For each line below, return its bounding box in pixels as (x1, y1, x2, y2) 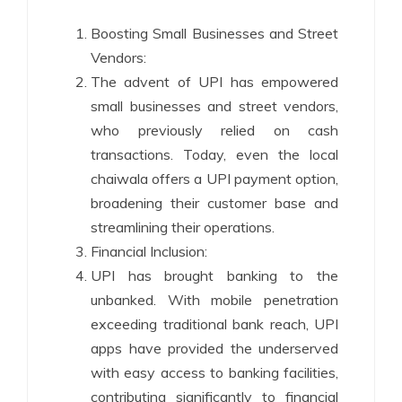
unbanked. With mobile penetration (91, 291, 338, 310)
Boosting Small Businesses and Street (91, 24, 338, 43)
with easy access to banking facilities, (91, 363, 338, 382)
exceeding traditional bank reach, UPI (91, 315, 338, 334)
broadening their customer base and (91, 194, 338, 213)
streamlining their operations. (91, 218, 275, 237)
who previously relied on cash (91, 121, 338, 140)
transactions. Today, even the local (91, 145, 338, 164)
